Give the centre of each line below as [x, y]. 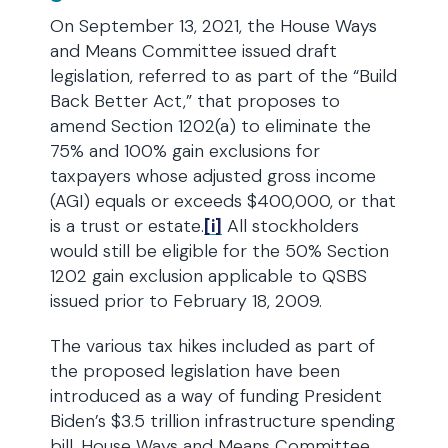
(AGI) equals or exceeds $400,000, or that [223, 201]
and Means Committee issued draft [193, 51]
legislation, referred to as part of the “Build [223, 76]
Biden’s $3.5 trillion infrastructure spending [222, 421]
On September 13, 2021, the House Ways [213, 26]
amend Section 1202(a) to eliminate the [210, 126]
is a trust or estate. [127, 226]
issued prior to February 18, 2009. [186, 301]
